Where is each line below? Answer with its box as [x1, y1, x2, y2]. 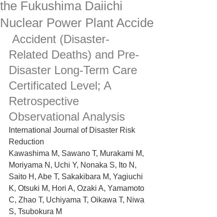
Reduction [9, 138, 44, 146]
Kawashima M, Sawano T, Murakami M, [9, 149, 146, 157]
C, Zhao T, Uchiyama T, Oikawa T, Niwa [9, 196, 146, 204]
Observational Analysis [9, 110, 125, 123]
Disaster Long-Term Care [9, 63, 140, 77]
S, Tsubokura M [9, 207, 62, 216]
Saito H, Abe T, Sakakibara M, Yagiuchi [9, 172, 145, 181]
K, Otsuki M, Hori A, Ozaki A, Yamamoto [9, 184, 146, 192]
